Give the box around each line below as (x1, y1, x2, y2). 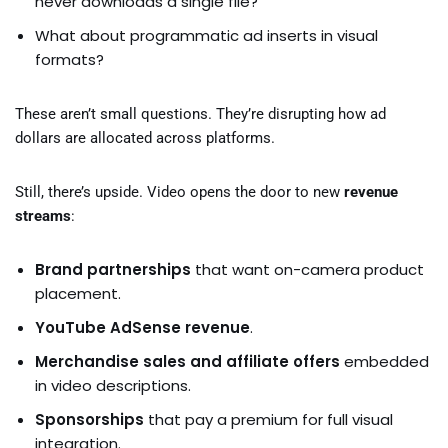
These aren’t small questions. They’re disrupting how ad (15, 105, 386, 123)
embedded (340, 351, 429, 372)
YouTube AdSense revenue (35, 317, 250, 338)
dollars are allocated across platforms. (15, 129, 275, 147)
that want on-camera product (191, 259, 424, 280)
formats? (35, 49, 104, 70)
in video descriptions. (35, 375, 191, 396)
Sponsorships (35, 409, 144, 430)
